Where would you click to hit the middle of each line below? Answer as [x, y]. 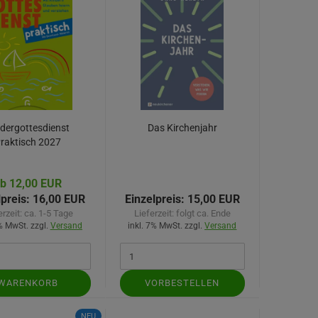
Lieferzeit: [155, 213]
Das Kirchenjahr [182, 128]
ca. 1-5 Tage [49, 213]
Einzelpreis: [154, 199]
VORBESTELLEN [182, 283]
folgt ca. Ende [203, 213]
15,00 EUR [212, 199]
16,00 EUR [58, 199]
